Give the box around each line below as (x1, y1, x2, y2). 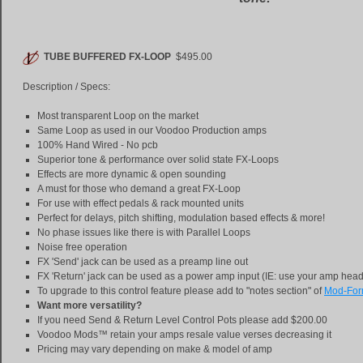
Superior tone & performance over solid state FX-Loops (37, 153, 279, 165)
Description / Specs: (23, 80, 110, 92)
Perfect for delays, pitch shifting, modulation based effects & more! (37, 211, 325, 224)
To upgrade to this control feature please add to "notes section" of (37, 284, 324, 297)
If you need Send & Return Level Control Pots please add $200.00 (37, 314, 327, 326)
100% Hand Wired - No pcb (37, 139, 158, 151)
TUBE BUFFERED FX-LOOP (39, 51, 171, 62)
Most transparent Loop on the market (37, 109, 199, 122)
